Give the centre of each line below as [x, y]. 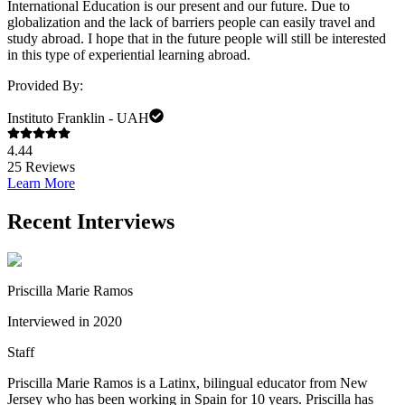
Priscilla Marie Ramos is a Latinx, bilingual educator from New [188, 382]
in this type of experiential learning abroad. [129, 55]
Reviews [48, 167]
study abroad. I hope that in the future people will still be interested [197, 39]
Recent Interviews [91, 222]
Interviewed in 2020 [65, 321]
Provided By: [45, 86]
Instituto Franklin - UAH [78, 118]
